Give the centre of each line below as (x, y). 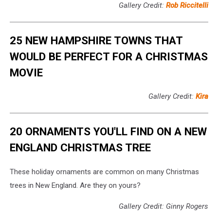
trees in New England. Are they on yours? (75, 185)
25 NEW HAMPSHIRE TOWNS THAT (96, 40)
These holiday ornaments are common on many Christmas (104, 172)
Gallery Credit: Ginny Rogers (163, 206)
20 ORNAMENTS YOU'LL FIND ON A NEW (108, 131)
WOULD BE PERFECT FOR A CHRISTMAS (109, 56)
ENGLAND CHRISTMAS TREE (80, 147)
